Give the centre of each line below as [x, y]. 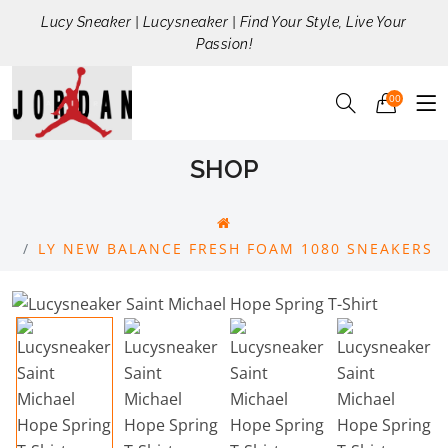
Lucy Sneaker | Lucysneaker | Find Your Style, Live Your [224, 22]
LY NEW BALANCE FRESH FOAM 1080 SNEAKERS [235, 249]
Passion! [224, 44]
